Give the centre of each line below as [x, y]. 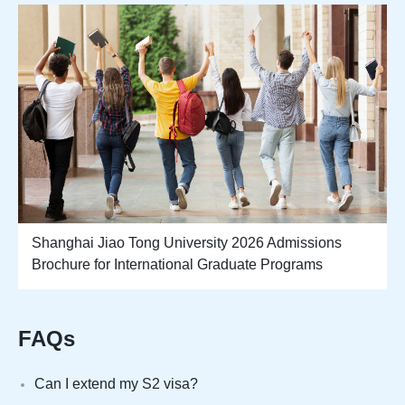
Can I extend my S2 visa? [116, 383]
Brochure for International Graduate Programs [177, 264]
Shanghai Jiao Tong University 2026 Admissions [187, 242]
